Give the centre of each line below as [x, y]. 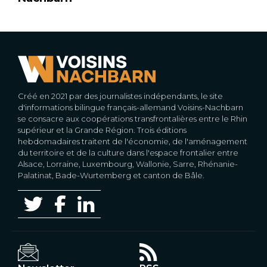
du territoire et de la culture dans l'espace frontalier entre [128, 152]
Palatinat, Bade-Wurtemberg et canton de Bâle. [111, 175]
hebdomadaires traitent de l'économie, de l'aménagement [133, 141]
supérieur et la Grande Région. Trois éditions [102, 130]
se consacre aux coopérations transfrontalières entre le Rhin [133, 118]
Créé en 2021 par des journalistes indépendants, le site [120, 96]
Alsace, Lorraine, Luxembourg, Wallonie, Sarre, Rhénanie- [128, 164]
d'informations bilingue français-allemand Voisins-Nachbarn [131, 107]
